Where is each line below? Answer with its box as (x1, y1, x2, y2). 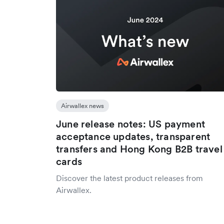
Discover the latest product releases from (56, 173, 203, 183)
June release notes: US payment (56, 117, 205, 130)
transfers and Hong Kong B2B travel (56, 142, 222, 155)
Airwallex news (61, 101, 104, 110)
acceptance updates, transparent (56, 130, 210, 143)
